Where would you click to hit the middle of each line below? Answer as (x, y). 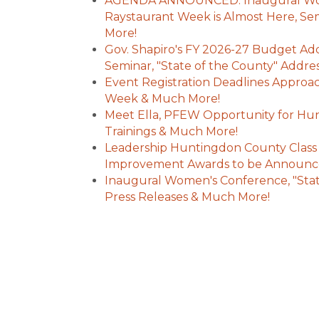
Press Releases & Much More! (189, 197)
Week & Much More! (164, 99)
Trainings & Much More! (173, 131)
